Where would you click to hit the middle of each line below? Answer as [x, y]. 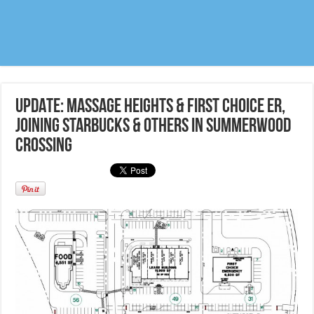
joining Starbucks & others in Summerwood [153, 127]
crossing [44, 147]
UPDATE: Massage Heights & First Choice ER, [151, 108]
